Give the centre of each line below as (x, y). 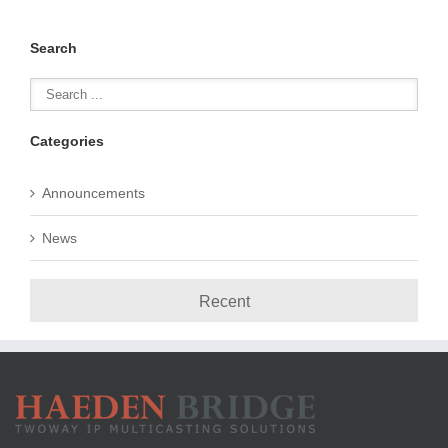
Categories (67, 141)
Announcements (93, 193)
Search (53, 48)
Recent (224, 301)
